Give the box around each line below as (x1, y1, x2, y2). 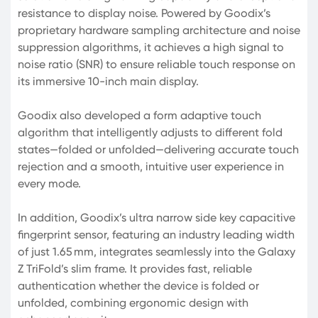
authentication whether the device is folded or (18, 278, 259, 292)
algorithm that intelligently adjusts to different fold (18, 125, 283, 139)
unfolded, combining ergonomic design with (18, 295, 248, 309)
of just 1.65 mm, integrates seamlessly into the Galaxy (18, 244, 295, 258)
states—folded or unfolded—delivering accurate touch (18, 142, 299, 156)
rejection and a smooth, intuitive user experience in (18, 159, 284, 173)
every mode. (18, 176, 81, 190)
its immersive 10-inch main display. (18, 74, 199, 88)
